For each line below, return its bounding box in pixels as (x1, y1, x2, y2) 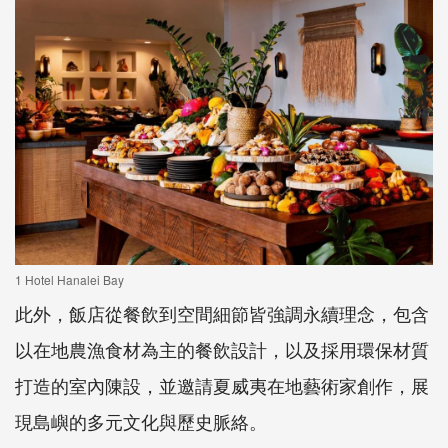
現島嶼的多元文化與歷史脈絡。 (15, 407, 267, 434)
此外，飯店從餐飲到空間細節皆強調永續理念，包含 (15, 299, 429, 326)
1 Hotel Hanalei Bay (15, 270, 124, 288)
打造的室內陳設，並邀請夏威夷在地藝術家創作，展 (15, 371, 429, 398)
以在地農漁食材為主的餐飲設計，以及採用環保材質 (15, 335, 429, 362)
